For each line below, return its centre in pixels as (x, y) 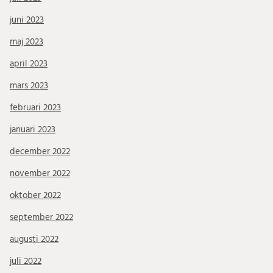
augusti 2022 (34, 239)
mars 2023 (29, 85)
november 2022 (40, 173)
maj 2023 (27, 41)
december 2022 (40, 151)
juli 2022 (26, 261)
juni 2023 (27, 19)
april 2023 (29, 63)
